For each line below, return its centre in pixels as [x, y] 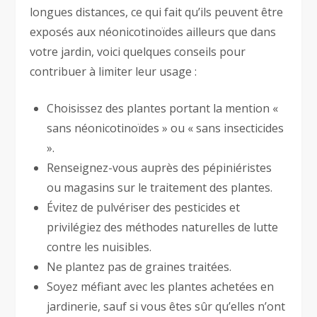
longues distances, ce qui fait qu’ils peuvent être [157, 12]
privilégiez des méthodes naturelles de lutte [163, 227]
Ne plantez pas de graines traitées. [139, 266]
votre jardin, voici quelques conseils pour [138, 51]
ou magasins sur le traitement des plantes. [160, 187]
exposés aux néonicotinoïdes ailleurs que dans [153, 31]
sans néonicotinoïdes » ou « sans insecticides [166, 128]
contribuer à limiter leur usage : [114, 71]
